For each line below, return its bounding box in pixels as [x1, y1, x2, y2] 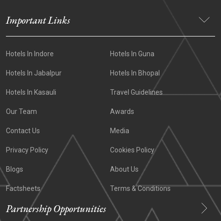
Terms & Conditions [110, 184, 171, 192]
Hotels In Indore [6, 49, 54, 58]
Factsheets [6, 184, 40, 192]
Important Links [6, 13, 70, 27]
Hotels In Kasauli [6, 88, 56, 96]
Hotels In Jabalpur [6, 69, 62, 77]
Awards [110, 107, 134, 115]
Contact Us [6, 126, 40, 135]
